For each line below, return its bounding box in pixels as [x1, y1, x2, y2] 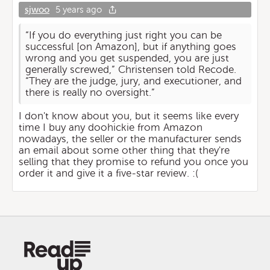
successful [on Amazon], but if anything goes [25, 41, 237, 52]
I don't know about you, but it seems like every [19, 110, 239, 122]
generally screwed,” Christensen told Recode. [25, 64, 237, 75]
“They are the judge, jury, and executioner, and [25, 75, 242, 87]
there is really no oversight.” [25, 87, 155, 98]
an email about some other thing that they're [19, 145, 230, 156]
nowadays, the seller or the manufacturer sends [19, 133, 242, 145]
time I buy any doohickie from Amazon [19, 122, 202, 133]
